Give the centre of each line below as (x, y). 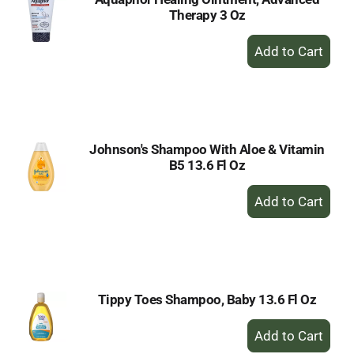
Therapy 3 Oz (207, 15)
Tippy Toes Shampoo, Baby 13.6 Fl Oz (207, 299)
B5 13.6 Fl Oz (207, 165)
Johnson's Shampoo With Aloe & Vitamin (207, 149)
